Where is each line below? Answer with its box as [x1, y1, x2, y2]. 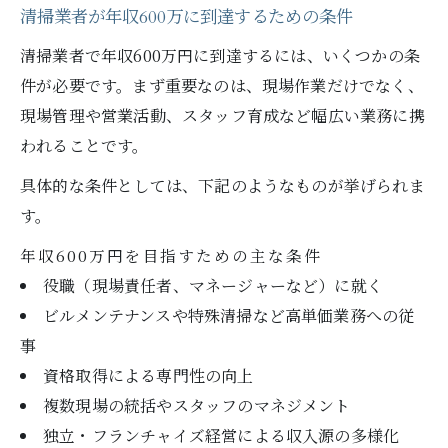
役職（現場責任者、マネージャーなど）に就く [42, 274, 384, 297]
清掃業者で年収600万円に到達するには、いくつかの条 [20, 44, 421, 67]
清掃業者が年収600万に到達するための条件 [20, 6, 353, 29]
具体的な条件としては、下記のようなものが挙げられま [20, 174, 425, 197]
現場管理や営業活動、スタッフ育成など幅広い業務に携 [20, 104, 425, 127]
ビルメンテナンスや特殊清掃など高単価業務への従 [42, 304, 415, 327]
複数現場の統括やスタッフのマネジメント [42, 394, 351, 417]
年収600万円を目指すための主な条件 [20, 244, 322, 266]
